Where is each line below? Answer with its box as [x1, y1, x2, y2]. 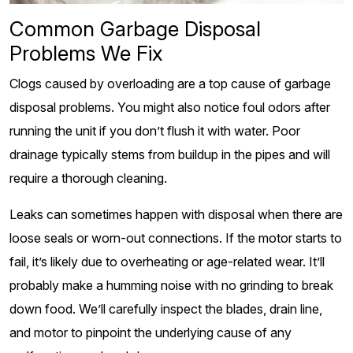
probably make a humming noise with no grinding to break [9, 277, 333, 293]
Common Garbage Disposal [9, 16, 261, 41]
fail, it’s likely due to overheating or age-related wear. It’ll [9, 253, 325, 269]
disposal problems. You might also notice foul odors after [9, 98, 330, 115]
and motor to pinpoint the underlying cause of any [9, 324, 292, 340]
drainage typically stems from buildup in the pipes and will [9, 146, 330, 162]
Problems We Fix [9, 40, 163, 65]
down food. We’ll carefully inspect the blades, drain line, [9, 300, 322, 317]
